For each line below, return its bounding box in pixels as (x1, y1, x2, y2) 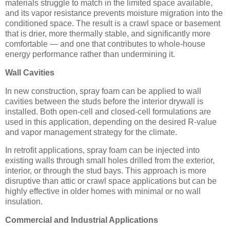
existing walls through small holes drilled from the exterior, (5, 156, 215, 165)
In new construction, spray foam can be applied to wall (5, 86, 201, 95)
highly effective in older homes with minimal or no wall (5, 187, 201, 196)
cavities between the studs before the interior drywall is (5, 97, 203, 106)
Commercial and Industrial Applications (5, 216, 158, 225)
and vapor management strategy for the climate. (5, 127, 177, 137)
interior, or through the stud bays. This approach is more (5, 166, 206, 176)
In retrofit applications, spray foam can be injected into (5, 146, 200, 155)
